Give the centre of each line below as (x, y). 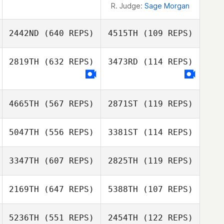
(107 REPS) (165, 189)
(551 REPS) (66, 218)
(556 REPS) (66, 132)
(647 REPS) (66, 189)
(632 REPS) (66, 62)
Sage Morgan (167, 6)
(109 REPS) (165, 33)
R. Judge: (128, 6)
